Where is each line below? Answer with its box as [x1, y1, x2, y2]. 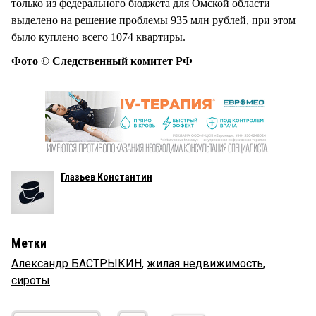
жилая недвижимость [147, 256, 263, 270]
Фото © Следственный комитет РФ [11, 54, 193, 67]
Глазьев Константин [61, 171, 152, 183]
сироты [11, 273, 50, 287]
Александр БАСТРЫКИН [11, 256, 142, 270]
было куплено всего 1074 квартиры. [11, 30, 186, 43]
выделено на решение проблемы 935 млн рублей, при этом [11, 13, 296, 26]
